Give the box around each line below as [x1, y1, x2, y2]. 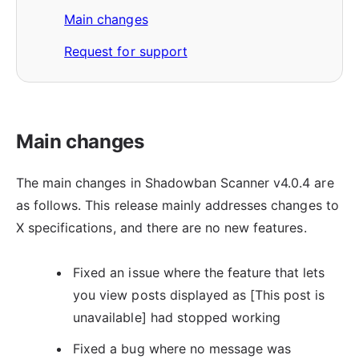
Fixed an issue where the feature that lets [73, 264, 325, 281]
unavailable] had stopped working [73, 309, 281, 326]
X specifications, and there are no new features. [16, 220, 307, 236]
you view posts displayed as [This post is [73, 287, 325, 304]
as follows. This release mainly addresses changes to [16, 197, 339, 214]
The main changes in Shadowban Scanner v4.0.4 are [16, 175, 334, 192]
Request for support [64, 42, 188, 59]
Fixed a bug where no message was [73, 340, 292, 357]
